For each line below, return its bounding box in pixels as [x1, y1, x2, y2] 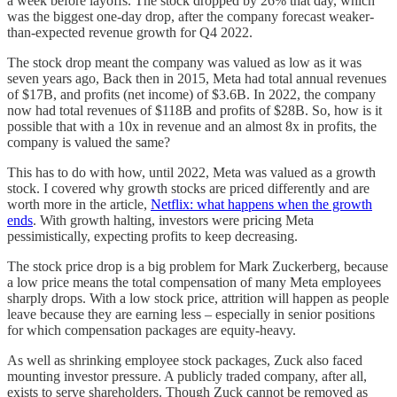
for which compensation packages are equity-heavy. [7, 323, 296, 339]
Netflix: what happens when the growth [151, 197, 372, 213]
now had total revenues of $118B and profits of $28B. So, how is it [7, 103, 382, 119]
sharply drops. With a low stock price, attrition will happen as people [7, 291, 389, 307]
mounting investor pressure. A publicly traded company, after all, [7, 369, 367, 385]
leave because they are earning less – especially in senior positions [7, 307, 375, 323]
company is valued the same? [7, 135, 170, 151]
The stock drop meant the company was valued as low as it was [7, 55, 362, 71]
